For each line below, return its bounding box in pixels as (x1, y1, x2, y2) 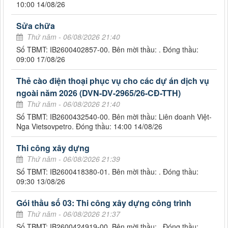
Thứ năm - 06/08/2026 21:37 (27, 209, 120, 219)
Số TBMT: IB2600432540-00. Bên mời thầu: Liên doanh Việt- (16, 111, 212, 122)
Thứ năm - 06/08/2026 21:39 (27, 154, 120, 164)
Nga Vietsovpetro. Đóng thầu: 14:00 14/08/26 (16, 121, 162, 132)
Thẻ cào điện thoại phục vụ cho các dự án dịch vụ (16, 75, 209, 87)
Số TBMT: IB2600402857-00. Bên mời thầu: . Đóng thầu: (16, 44, 198, 55)
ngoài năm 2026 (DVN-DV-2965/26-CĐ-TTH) (16, 87, 181, 99)
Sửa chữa (16, 20, 55, 32)
